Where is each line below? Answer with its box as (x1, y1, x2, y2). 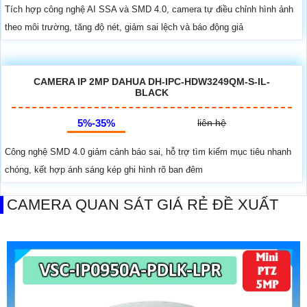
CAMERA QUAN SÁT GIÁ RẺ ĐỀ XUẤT (7, 196, 278, 214)
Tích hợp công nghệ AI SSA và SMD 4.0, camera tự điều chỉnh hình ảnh (5, 4, 293, 15)
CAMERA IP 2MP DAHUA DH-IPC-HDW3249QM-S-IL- (34, 76, 270, 88)
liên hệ (197, 117, 227, 129)
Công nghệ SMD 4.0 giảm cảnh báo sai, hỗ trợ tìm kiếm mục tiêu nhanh (5, 147, 291, 158)
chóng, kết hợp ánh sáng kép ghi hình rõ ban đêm (5, 164, 203, 175)
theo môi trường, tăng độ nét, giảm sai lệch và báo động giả (5, 22, 243, 33)
